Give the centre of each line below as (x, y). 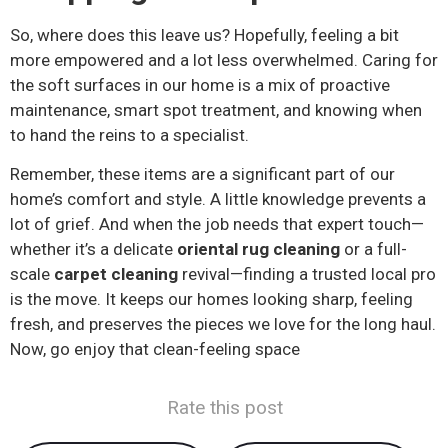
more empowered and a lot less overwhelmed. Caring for (224, 60)
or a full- (373, 249)
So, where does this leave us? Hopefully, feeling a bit (204, 35)
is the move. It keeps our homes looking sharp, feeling (211, 299)
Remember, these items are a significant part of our (202, 174)
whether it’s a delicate (93, 249)
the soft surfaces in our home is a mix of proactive (200, 85)
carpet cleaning (116, 274)
